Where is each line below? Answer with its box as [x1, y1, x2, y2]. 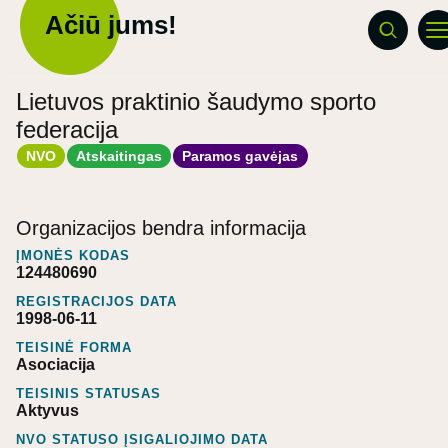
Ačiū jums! [45, 10, 177, 40]
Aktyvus [16, 401, 79, 419]
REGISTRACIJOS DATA [16, 293, 177, 309]
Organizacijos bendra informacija [16, 216, 306, 239]
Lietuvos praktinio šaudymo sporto [16, 88, 376, 115]
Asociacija [16, 355, 95, 373]
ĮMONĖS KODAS [16, 247, 130, 263]
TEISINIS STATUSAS [16, 385, 161, 401]
